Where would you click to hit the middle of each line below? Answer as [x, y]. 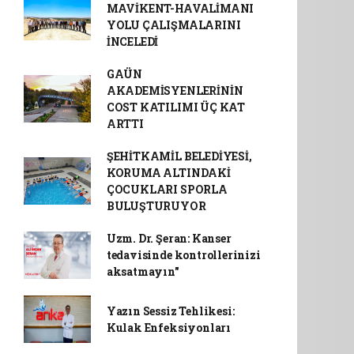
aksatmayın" [143, 271]
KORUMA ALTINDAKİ [168, 173]
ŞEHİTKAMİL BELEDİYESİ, [179, 156]
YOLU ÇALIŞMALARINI [173, 25]
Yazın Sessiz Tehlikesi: [170, 311]
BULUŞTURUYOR [156, 206]
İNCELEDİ [132, 41]
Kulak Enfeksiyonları [168, 328]
